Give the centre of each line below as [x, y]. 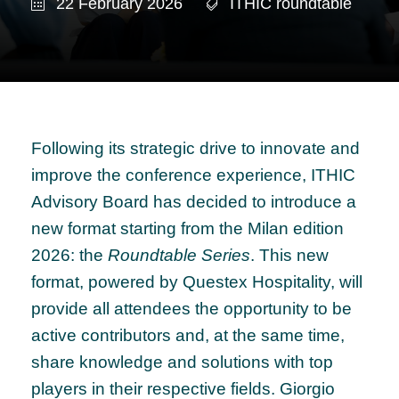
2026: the [69, 256]
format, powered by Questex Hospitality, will [197, 282]
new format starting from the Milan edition [187, 229]
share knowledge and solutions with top [182, 362]
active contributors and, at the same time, [188, 336]
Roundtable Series [179, 256]
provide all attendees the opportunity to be [191, 309]
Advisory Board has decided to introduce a [194, 202]
